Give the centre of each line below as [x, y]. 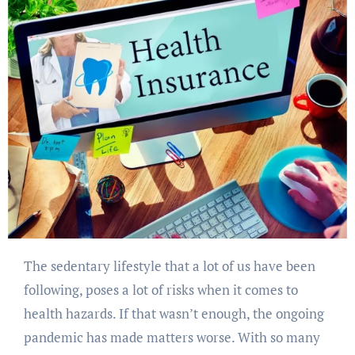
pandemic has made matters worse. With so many [172, 338]
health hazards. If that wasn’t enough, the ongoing [174, 314]
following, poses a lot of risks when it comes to [160, 290]
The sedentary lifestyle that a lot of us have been [28, 266]
